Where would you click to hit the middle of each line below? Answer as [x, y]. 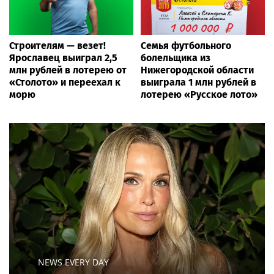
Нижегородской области [197, 70]
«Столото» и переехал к [65, 82]
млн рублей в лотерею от [68, 70]
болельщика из [176, 57]
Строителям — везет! [57, 45]
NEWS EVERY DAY [73, 262]
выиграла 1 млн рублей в [198, 82]
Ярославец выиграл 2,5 [63, 57]
